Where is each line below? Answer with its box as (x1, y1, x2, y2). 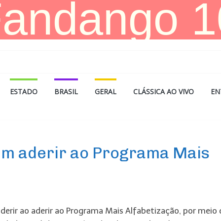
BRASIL (54, 87, 78, 96)
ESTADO (10, 87, 37, 96)
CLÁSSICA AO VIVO (133, 87, 194, 96)
